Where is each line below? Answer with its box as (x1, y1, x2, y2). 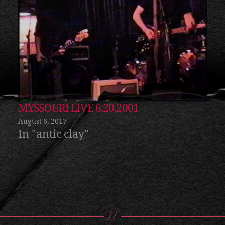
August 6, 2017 (18, 117, 67, 126)
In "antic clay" (18, 127, 89, 141)
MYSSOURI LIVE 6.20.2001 (18, 101, 139, 116)
